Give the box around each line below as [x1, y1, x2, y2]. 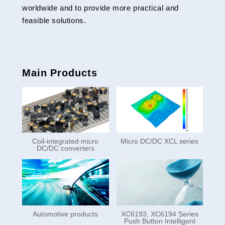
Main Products [22, 67, 97, 78]
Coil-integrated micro [32, 137, 99, 146]
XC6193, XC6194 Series [121, 210, 198, 218]
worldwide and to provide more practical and [22, 3, 179, 12]
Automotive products [33, 210, 98, 218]
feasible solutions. [22, 16, 86, 25]
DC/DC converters [36, 144, 94, 153]
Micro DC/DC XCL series [121, 137, 199, 146]
